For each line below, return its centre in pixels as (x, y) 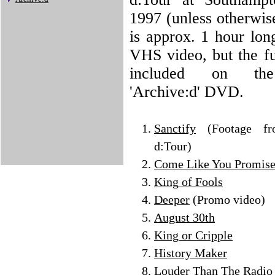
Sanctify (175, 128)
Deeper (172, 199)
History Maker (191, 253)
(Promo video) (227, 199)
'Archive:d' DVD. (187, 92)
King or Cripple (193, 235)
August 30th (184, 217)
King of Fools (188, 182)
